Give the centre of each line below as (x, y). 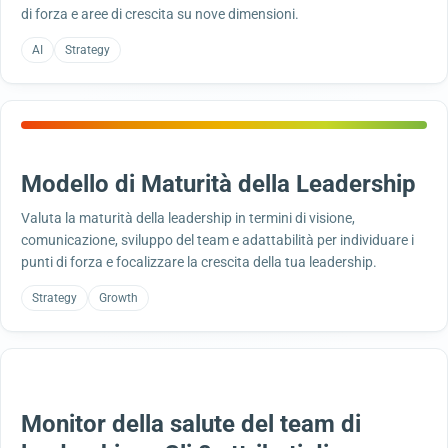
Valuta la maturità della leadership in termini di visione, (188, 218)
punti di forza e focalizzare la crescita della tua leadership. (199, 262)
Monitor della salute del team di (191, 424)
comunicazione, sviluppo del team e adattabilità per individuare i (217, 240)
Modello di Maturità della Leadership (218, 184)
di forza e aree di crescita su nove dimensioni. (160, 14)
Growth (118, 298)
